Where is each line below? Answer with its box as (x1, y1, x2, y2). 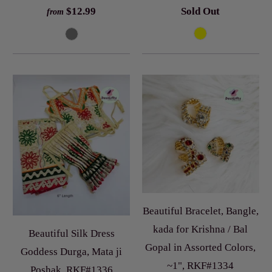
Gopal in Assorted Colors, (145, 241, 256, 253)
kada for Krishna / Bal (153, 223, 248, 235)
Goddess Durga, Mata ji (21, 246, 123, 258)
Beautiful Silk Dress (28, 228, 115, 240)
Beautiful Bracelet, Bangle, (142, 205, 259, 217)
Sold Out (181, 5, 220, 17)
